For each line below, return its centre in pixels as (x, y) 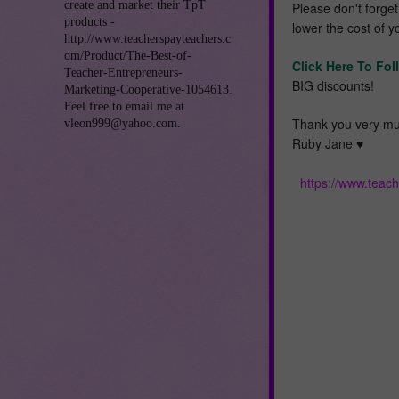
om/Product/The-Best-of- (128, 55)
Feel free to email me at (124, 106)
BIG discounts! (333, 85)
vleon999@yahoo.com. (122, 123)
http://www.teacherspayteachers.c (147, 38)
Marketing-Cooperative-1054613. (148, 89)
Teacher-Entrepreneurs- (123, 72)
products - (90, 21)
